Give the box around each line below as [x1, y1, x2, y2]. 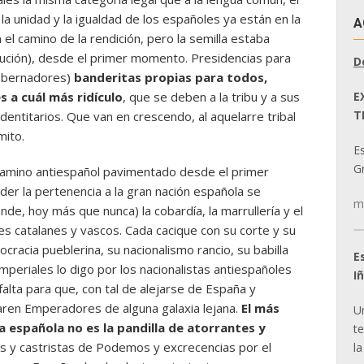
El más [241, 300, 279, 316]
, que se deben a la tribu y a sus [123, 89, 300, 105]
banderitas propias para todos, [74, 69, 267, 85]
